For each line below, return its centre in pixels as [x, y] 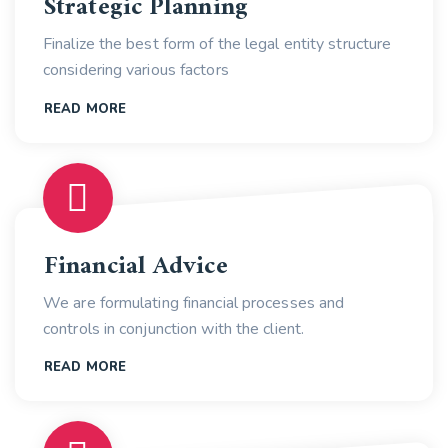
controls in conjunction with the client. [174, 328]
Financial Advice [136, 266]
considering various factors [136, 70]
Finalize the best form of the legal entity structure [217, 44]
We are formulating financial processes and [194, 302]
